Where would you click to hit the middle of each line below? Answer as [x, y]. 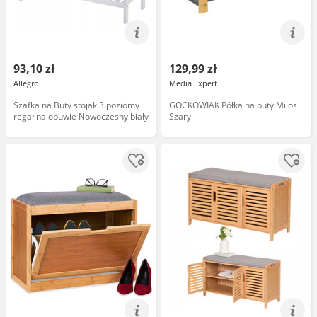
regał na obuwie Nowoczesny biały [81, 116]
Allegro [26, 83]
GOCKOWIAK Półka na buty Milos [233, 105]
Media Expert [193, 83]
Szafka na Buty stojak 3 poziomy [76, 105]
